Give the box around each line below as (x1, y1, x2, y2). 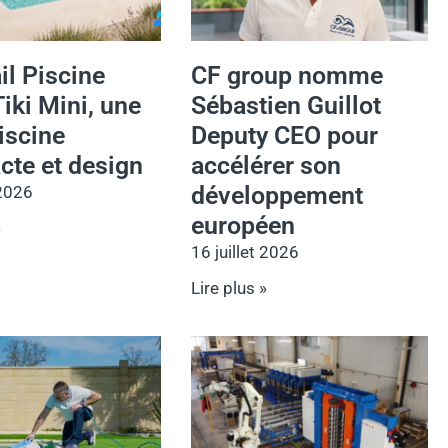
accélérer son (191, 151, 342, 181)
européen (191, 211, 296, 241)
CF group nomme (191, 61, 384, 91)
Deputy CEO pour (191, 121, 379, 151)
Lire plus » (191, 278, 268, 299)
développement (191, 181, 364, 211)
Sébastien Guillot (191, 91, 382, 121)
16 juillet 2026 (191, 242, 300, 263)
